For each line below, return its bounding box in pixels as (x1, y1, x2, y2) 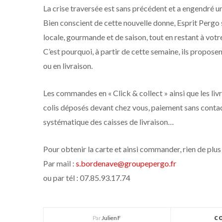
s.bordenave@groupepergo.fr (76, 159, 176, 168)
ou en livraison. (43, 61, 93, 70)
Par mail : (43, 159, 76, 168)
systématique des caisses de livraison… (43, 117, 174, 126)
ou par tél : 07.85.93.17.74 (43, 173, 130, 182)
